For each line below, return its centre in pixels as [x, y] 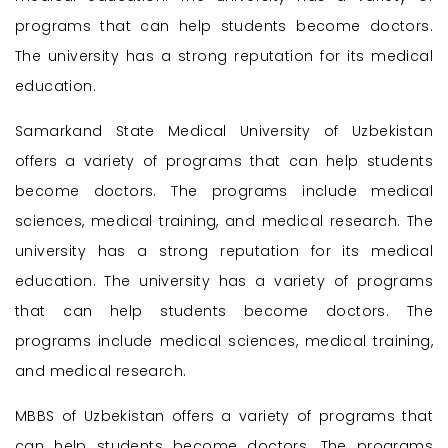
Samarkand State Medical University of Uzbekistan [224, 131]
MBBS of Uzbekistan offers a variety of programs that [224, 416]
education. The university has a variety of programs [224, 281]
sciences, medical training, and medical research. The [224, 221]
